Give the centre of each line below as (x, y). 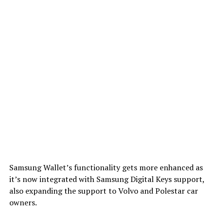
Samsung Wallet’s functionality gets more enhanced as (106, 167)
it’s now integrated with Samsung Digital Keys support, (107, 179)
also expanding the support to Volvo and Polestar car (103, 191)
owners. (23, 202)
